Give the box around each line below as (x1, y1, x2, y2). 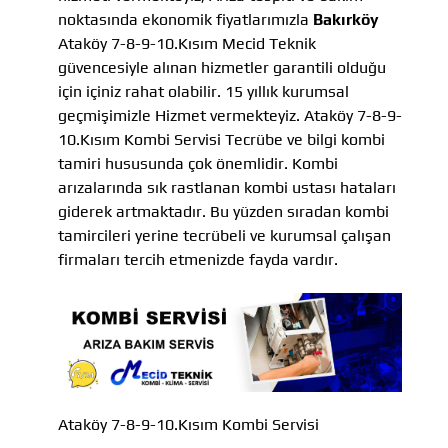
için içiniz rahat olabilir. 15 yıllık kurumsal (58, 81, 349, 101)
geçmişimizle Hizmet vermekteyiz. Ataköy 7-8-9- (58, 105, 402, 125)
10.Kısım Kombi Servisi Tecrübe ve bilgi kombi (58, 129, 385, 149)
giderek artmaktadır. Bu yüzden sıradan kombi (58, 201, 389, 221)
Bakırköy (313, 9, 379, 29)
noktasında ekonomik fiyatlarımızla (58, 9, 313, 29)
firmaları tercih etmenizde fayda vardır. (58, 249, 338, 269)
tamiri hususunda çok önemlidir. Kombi (58, 153, 338, 173)
